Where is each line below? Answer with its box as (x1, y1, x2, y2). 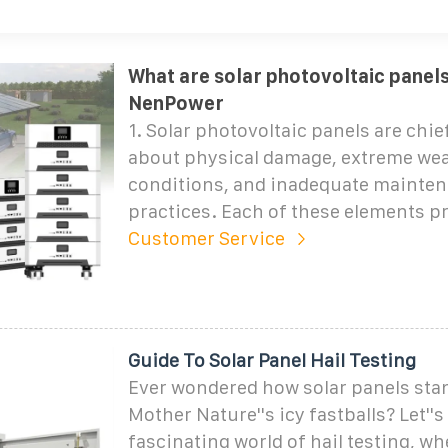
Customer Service (127, 227, 285, 249)
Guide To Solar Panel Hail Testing (127, 349, 416, 371)
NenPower (127, 92, 224, 114)
